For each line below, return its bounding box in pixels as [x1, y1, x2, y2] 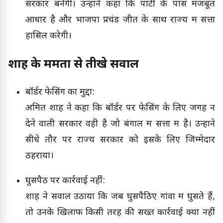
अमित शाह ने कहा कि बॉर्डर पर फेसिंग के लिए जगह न [25, 103, 215, 114]
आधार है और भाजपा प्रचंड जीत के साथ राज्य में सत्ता [25, 14, 215, 26]
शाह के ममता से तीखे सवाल [8, 57, 139, 73]
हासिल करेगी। [25, 30, 72, 42]
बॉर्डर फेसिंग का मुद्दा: [25, 87, 95, 99]
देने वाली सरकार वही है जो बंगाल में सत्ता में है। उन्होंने [25, 118, 215, 130]
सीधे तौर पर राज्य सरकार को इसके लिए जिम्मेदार [25, 134, 215, 146]
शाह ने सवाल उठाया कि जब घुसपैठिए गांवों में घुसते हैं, [25, 191, 215, 203]
